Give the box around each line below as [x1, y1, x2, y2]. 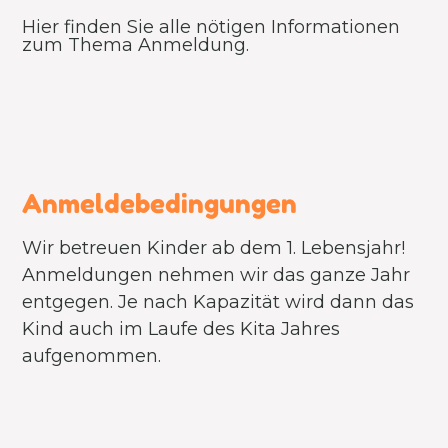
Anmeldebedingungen [22, 188, 298, 219]
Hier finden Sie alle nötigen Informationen [22, 16, 401, 38]
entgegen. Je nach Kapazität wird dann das [22, 291, 415, 313]
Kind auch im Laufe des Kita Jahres [22, 318, 341, 340]
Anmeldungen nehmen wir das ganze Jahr [22, 264, 411, 286]
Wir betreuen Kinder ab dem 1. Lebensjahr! [22, 237, 406, 259]
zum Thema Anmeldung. [22, 34, 250, 56]
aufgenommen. [22, 345, 162, 367]
